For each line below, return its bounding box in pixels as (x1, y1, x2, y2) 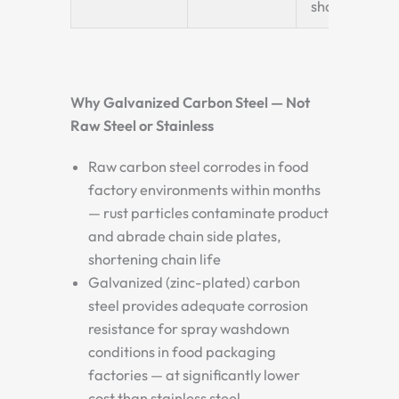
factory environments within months (88, 181, 321, 199)
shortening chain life (88, 250, 221, 268)
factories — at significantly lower (88, 366, 300, 384)
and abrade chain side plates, (88, 227, 281, 245)
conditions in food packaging (88, 343, 276, 361)
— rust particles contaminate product (88, 204, 329, 222)
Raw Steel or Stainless (70, 117, 214, 134)
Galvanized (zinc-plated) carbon (88, 273, 300, 291)
